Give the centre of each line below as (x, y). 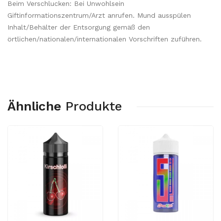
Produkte (93, 106)
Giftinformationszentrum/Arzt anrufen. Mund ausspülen (99, 15)
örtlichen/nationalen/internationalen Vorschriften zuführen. (105, 39)
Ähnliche (34, 106)
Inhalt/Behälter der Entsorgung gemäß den (79, 27)
